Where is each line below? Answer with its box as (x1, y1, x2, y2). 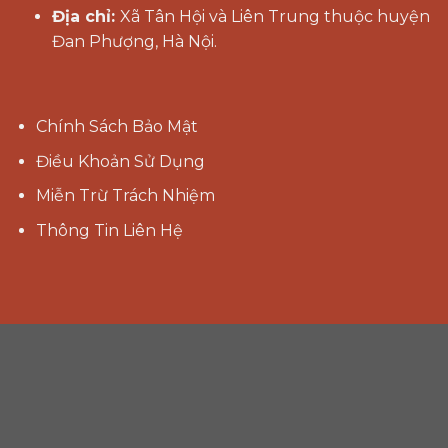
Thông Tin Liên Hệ (35, 220, 183, 240)
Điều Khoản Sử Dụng (35, 151, 205, 171)
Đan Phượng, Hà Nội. (51, 32, 217, 52)
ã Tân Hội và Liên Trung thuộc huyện (130, 7, 430, 27)
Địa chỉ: (51, 7, 120, 27)
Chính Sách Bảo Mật (35, 117, 198, 137)
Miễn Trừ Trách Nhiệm (35, 186, 215, 206)
